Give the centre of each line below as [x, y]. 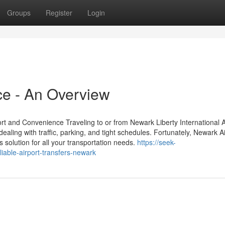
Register [59, 13]
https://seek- [156, 142]
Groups [19, 13]
